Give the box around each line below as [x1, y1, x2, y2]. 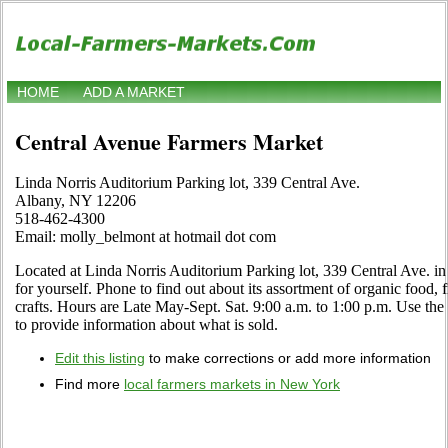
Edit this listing [55, 350, 145, 367]
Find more [55, 376, 124, 393]
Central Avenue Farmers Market [15, 125, 323, 159]
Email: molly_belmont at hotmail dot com [15, 228, 276, 246]
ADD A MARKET [83, 84, 185, 101]
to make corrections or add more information [145, 350, 431, 367]
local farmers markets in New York [124, 376, 340, 393]
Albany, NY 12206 [15, 192, 136, 210]
